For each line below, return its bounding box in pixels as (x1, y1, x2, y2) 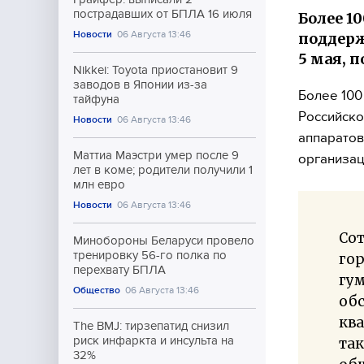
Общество (73, 284, 120, 296)
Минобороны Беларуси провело (73, 234, 254, 247)
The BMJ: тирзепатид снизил (73, 319, 229, 332)
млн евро (73, 178, 125, 191)
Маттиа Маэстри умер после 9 (73, 149, 239, 162)
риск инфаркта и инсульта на (73, 334, 234, 347)
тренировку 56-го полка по (73, 249, 227, 262)
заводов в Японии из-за (73, 78, 207, 91)
